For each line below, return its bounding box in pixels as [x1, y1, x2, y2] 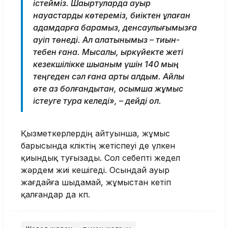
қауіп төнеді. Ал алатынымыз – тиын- [33, 34, 180, 45]
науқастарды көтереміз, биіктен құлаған [33, 10, 190, 20]
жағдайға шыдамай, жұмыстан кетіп [21, 177, 171, 187]
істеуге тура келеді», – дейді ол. [33, 95, 161, 106]
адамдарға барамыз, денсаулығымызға [33, 22, 197, 33]
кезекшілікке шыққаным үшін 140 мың [33, 59, 179, 69]
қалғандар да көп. [21, 189, 93, 199]
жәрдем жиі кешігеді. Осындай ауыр [21, 164, 169, 175]
